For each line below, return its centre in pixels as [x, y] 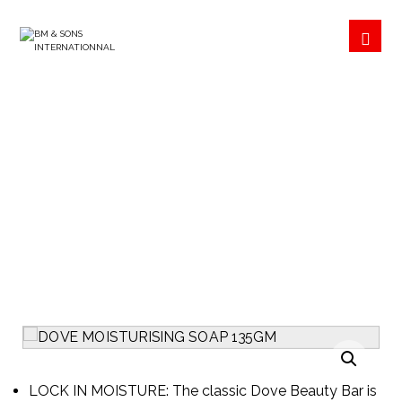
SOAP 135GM [201, 190]
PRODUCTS [167, 235]
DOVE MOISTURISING [201, 153]
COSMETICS [282, 235]
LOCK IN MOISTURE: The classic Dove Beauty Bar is [203, 391]
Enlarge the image [287, 359]
